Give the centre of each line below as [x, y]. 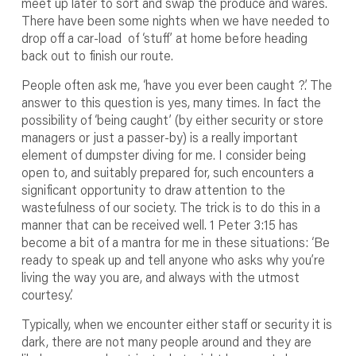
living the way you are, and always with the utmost [160, 277]
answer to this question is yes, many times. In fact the [171, 102]
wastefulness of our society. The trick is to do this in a [170, 207]
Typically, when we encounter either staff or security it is [176, 323]
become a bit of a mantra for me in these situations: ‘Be [175, 242]
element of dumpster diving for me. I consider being [163, 154]
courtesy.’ [47, 294]
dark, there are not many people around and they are [166, 341]
